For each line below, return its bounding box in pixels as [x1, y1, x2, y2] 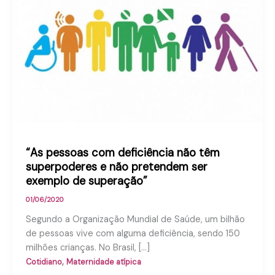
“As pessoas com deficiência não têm [25, 145, 220, 161]
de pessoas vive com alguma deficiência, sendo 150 [25, 228, 240, 240]
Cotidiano [25, 257, 62, 268]
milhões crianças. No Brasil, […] [25, 242, 150, 254]
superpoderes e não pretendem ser [25, 160, 207, 175]
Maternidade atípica [66, 257, 141, 268]
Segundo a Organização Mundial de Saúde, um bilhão [25, 214, 245, 226]
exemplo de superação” [25, 174, 147, 189]
